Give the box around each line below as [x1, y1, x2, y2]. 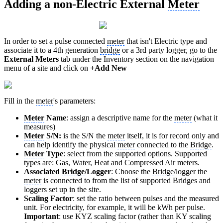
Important [24, 212, 59, 221]
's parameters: [53, 97, 96, 106]
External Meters [4, 55, 59, 64]
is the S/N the [61, 131, 108, 140]
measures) [24, 122, 55, 131]
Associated [24, 167, 62, 176]
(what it [192, 113, 218, 122]
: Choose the [111, 167, 152, 176]
